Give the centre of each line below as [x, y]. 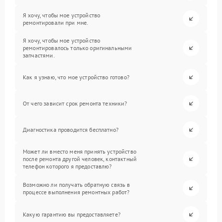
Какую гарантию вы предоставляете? [72, 215]
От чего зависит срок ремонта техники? [75, 104]
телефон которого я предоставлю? [67, 166]
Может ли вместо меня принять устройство [80, 152]
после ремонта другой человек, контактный [80, 159]
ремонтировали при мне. [56, 22]
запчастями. [39, 55]
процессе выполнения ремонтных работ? [76, 192]
